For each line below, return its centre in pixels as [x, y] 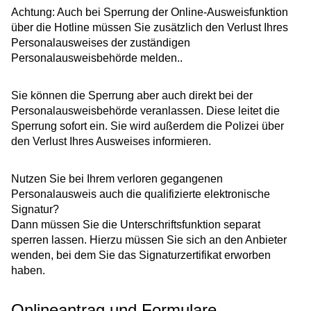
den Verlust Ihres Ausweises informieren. [111, 142]
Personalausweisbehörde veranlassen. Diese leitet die [145, 111]
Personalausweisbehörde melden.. [97, 58]
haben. [28, 271]
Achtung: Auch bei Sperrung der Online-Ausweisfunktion [150, 12]
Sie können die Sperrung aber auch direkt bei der [132, 96]
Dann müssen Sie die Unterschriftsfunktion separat [136, 225]
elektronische [237, 194]
